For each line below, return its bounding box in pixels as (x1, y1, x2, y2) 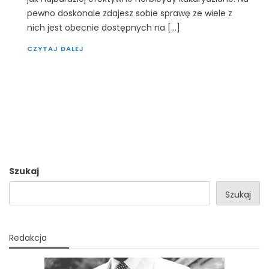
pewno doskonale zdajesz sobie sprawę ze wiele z (27, 7, 232, 20)
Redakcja (9, 232, 47, 244)
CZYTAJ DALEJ (27, 44, 84, 54)
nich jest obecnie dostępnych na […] (27, 22, 180, 34)
